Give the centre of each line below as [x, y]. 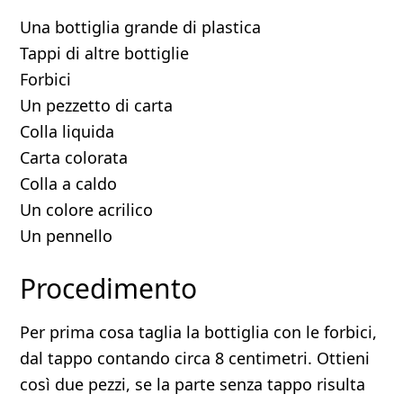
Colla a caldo [69, 184]
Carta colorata [74, 157]
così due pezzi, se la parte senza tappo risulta [193, 384]
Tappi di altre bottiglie [105, 53]
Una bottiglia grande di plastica [141, 27]
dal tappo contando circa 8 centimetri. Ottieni [195, 358]
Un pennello [67, 236]
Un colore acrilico [87, 210]
